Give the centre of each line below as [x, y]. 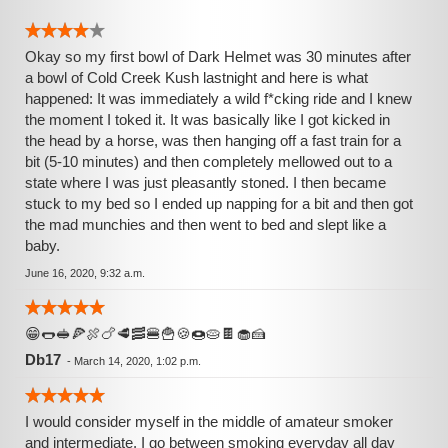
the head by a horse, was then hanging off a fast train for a [213, 140]
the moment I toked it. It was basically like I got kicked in [207, 119]
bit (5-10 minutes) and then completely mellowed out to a [208, 161]
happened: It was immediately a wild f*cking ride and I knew [218, 98]
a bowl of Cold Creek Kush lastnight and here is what [196, 77]
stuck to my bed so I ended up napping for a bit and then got [219, 203]
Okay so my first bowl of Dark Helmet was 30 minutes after [218, 56]
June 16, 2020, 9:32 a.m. [85, 273]
